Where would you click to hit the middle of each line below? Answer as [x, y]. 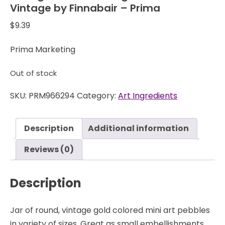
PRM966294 [52, 96]
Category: [97, 96]
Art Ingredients [148, 96]
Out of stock [33, 73]
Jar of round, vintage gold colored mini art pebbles [110, 210]
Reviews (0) [49, 150]
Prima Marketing [43, 49]
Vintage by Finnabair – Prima [85, 8]
